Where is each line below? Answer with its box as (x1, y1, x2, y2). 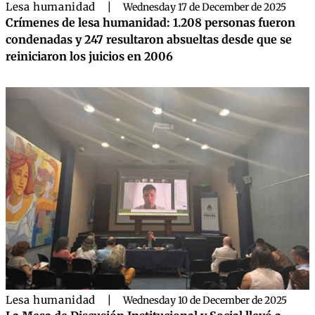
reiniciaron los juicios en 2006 (6, 49, 173, 64)
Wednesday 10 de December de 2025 (122, 294, 287, 307)
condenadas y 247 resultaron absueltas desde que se (6, 32, 292, 47)
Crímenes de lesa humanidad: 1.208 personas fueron (6, 15, 295, 30)
